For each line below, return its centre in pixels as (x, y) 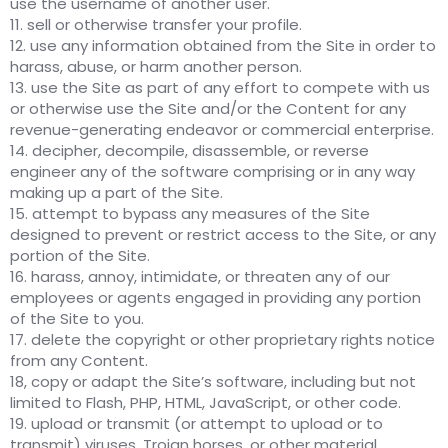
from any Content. (79, 361)
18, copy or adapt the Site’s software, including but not (213, 382)
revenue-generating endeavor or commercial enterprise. (222, 130)
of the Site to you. (77, 319)
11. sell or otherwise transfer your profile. (156, 25)
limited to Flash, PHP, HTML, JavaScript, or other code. (205, 403)
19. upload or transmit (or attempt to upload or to (196, 424)
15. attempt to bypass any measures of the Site (190, 214)
